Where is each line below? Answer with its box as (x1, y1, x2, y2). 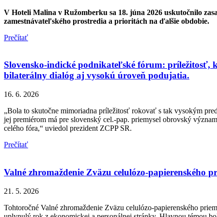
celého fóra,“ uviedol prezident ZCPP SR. (4, 124, 132, 133)
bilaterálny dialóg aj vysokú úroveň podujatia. (4, 70, 189, 81)
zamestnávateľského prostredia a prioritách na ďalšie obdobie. (4, 16, 209, 25)
